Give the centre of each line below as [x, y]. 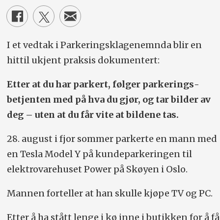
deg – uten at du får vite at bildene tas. [93, 115]
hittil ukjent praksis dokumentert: [84, 60]
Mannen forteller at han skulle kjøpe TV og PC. [110, 193]
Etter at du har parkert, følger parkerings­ [103, 84]
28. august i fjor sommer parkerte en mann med [112, 139]
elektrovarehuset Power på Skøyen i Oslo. [97, 169]
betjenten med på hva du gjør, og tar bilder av [109, 100]
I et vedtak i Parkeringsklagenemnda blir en [104, 45]
